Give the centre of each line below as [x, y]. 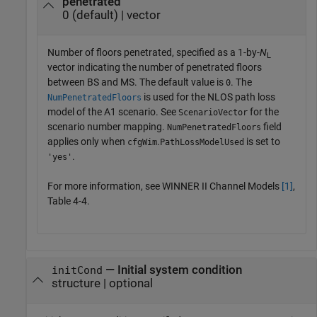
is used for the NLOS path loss [208, 97]
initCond [77, 270]
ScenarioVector [213, 113]
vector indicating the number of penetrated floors [155, 68]
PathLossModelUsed [202, 143]
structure [76, 283]
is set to [262, 142]
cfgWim [142, 143]
